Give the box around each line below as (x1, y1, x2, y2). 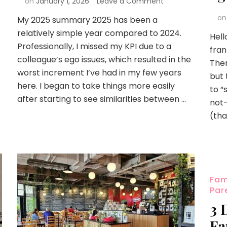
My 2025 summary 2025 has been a (17, 14, 158, 26)
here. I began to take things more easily (17, 80, 175, 92)
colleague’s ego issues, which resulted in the (17, 53, 191, 65)
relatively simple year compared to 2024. (17, 27, 181, 39)
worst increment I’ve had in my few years (17, 66, 181, 79)
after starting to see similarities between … (17, 93, 186, 105)
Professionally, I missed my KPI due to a (17, 40, 171, 52)
